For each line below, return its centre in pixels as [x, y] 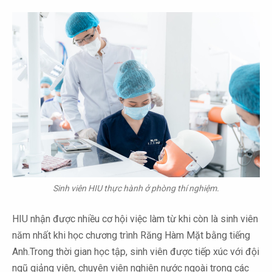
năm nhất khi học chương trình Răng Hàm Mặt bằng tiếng [131, 236]
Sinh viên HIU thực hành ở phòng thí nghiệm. [136, 189]
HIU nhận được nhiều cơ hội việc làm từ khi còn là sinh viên [135, 219]
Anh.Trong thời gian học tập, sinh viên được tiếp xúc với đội [136, 252]
